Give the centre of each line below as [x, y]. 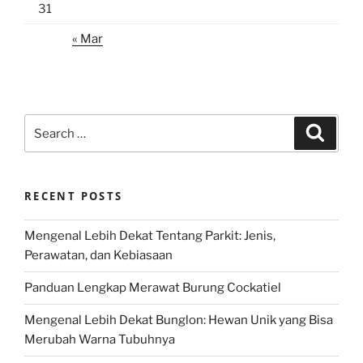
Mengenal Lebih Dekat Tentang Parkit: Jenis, [150, 236]
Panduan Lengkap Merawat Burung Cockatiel [153, 288]
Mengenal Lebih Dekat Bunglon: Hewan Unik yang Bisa [179, 320]
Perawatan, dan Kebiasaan [98, 256]
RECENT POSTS [74, 196]
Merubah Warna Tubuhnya [100, 340]
